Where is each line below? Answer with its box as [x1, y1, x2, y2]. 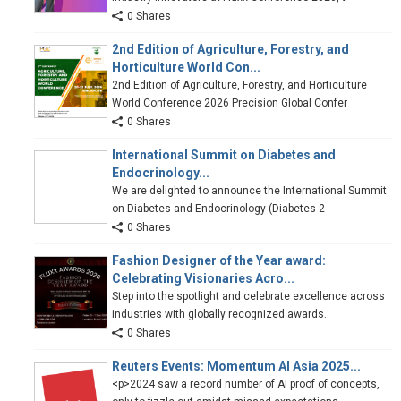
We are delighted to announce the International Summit [112, 183, 387, 197]
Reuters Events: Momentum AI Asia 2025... [112, 358, 361, 373]
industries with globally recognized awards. [112, 307, 327, 320]
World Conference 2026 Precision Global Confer [112, 96, 347, 109]
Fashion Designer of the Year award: [112, 252, 326, 268]
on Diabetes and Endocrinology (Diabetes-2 [112, 201, 325, 215]
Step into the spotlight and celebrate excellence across [112, 289, 385, 303]
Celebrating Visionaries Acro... [112, 270, 294, 286]
